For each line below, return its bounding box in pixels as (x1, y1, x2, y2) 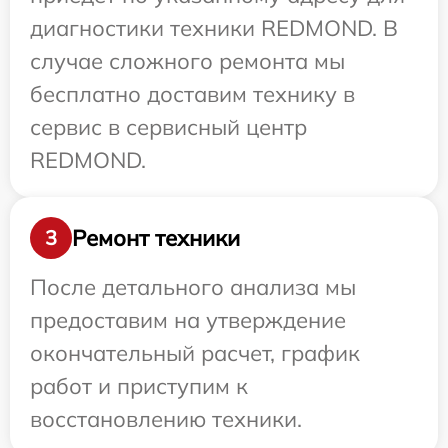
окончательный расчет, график (30, 339, 360, 368)
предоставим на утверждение (30, 306, 346, 335)
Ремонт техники (72, 223, 240, 252)
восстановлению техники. (30, 405, 302, 434)
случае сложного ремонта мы (30, 47, 345, 76)
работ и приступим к (30, 372, 248, 401)
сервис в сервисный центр (30, 113, 307, 142)
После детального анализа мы (30, 273, 356, 302)
